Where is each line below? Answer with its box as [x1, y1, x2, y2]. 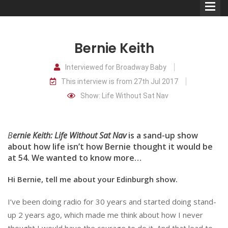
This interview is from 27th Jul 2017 [61, 77, 178, 85]
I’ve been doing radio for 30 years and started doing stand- [8, 196, 216, 207]
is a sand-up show [128, 129, 198, 141]
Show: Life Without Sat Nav [80, 91, 168, 100]
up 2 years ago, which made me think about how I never [8, 209, 203, 220]
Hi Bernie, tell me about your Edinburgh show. [8, 174, 178, 184]
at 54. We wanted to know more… [8, 152, 141, 163]
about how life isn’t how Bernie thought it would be [8, 140, 213, 152]
